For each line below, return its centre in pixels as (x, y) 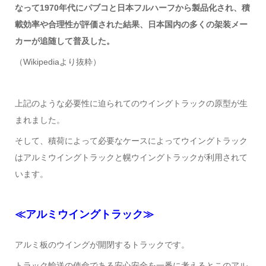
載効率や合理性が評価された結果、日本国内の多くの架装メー (131, 24)
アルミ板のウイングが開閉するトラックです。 (102, 245)
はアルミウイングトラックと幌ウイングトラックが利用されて (131, 157)
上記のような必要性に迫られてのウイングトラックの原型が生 (131, 103)
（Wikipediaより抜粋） (58, 61)
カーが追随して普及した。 (64, 41)
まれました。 (39, 120)
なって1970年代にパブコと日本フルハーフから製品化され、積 (132, 7)
